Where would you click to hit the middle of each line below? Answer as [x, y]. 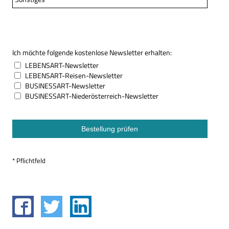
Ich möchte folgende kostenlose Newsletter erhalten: [92, 52]
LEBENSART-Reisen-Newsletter [74, 75]
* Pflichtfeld [29, 161]
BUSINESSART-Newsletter [65, 86]
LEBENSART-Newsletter [62, 65]
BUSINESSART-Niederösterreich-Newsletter [91, 96]
